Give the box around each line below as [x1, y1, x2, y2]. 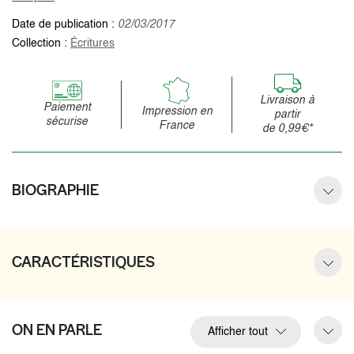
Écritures [70, 37, 115, 49]
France [159, 119, 195, 131]
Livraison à [259, 94, 314, 106]
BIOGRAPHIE [12, 179, 99, 200]
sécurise [46, 115, 88, 127]
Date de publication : [12, 18, 118, 30]
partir [273, 108, 300, 120]
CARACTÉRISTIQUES [12, 251, 155, 272]
